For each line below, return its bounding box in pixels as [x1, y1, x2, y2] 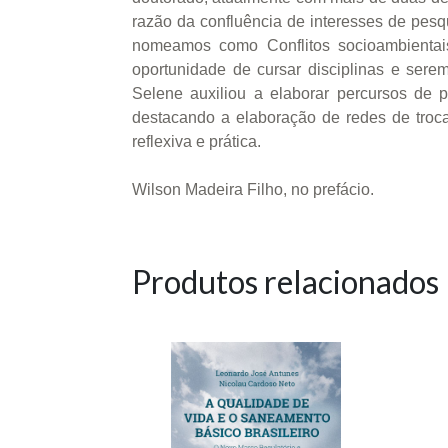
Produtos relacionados [132, 261, 439, 301]
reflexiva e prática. [132, 132, 261, 150]
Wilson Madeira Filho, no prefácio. [132, 180, 374, 198]
